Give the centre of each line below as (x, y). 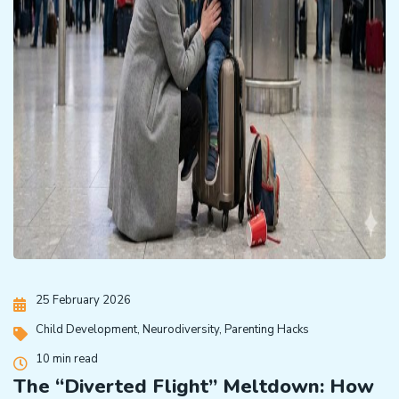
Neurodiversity (181, 330)
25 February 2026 (83, 300)
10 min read (67, 359)
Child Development (86, 330)
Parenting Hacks (267, 330)
